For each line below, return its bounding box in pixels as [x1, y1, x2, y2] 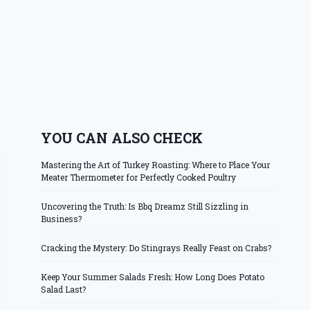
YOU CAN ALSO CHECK [41, 129, 203, 147]
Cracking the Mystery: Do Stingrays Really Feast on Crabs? [41, 242, 272, 254]
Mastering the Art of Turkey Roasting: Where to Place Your [41, 159, 271, 171]
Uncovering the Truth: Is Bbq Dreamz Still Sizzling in [41, 201, 249, 212]
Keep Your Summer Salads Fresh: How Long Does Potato [41, 271, 265, 283]
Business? [41, 213, 82, 225]
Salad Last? [41, 284, 86, 295]
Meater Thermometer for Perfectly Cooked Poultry [41, 172, 237, 183]
